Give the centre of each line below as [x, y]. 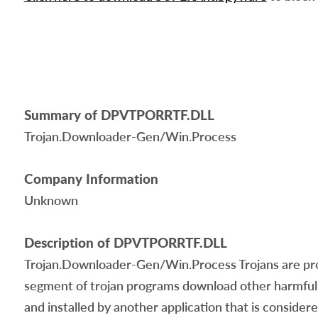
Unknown [51, 200]
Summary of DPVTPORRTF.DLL [119, 115]
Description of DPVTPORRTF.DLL [125, 242]
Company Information [91, 179]
